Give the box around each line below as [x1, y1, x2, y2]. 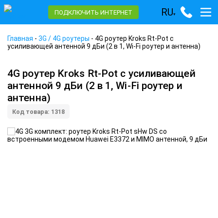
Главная [7, 35, 33, 42]
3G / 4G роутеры [38, 35, 90, 42]
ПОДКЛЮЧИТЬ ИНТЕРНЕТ [54, 8, 132, 16]
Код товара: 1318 [12, 108, 65, 115]
